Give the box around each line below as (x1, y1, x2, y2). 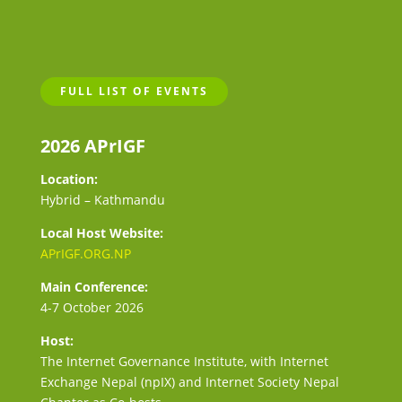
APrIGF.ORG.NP (39, 244, 131, 262)
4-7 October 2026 (39, 298, 144, 316)
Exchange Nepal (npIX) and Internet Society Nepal (39, 372, 339, 390)
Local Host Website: (39, 223, 163, 241)
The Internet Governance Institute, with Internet (39, 352, 328, 370)
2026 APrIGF (39, 133, 145, 158)
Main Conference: (39, 277, 148, 295)
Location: (39, 170, 98, 188)
